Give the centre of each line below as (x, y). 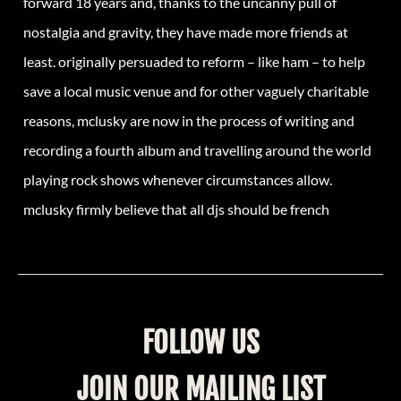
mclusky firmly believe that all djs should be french (176, 209)
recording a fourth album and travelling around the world (197, 149)
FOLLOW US (200, 342)
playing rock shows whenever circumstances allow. (178, 179)
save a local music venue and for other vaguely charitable (196, 90)
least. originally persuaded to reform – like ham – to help (194, 61)
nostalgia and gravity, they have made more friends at (186, 31)
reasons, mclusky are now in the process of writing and (189, 120)
